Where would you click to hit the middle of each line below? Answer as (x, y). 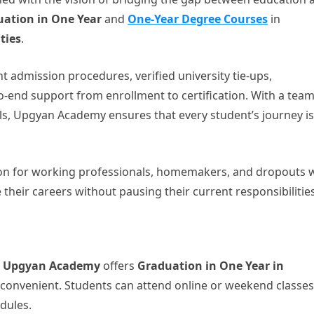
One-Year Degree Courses (198, 19)
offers (119, 266)
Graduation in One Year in (211, 266)
